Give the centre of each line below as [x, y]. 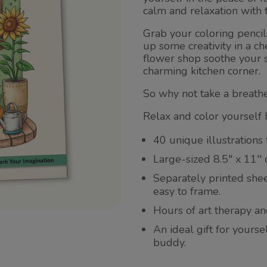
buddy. [170, 243]
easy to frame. [187, 191]
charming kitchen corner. [202, 71]
